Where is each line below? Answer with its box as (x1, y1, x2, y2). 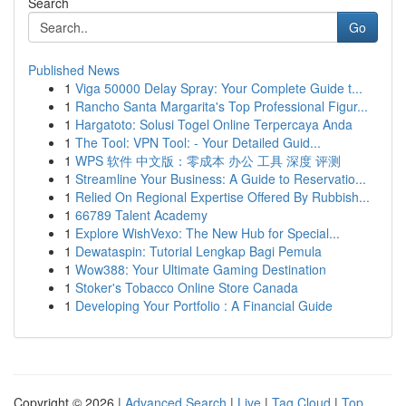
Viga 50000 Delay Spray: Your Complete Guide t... (75, 79, 362, 97)
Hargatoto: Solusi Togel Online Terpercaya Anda (75, 115, 353, 133)
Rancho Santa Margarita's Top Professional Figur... (75, 97, 368, 115)
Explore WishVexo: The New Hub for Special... (75, 224, 340, 242)
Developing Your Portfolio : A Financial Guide (75, 296, 333, 314)
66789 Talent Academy (75, 206, 208, 224)
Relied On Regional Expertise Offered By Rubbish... (75, 188, 370, 206)
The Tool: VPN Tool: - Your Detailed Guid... (75, 133, 321, 151)
